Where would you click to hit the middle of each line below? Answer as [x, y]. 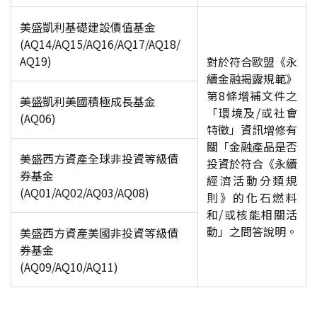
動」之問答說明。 [252, 231]
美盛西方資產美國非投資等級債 [99, 233]
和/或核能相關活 [252, 214]
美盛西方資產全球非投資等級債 [99, 158]
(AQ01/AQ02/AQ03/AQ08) [85, 192]
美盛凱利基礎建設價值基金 [88, 27]
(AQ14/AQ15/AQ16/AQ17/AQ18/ [100, 44]
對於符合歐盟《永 [252, 62]
